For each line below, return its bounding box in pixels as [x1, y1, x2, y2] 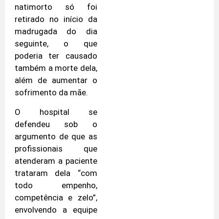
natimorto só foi [15, 2, 97, 12]
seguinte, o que [15, 39, 97, 49]
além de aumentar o [15, 75, 97, 86]
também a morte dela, [15, 63, 97, 73]
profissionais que [15, 143, 97, 153]
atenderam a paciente [15, 155, 97, 166]
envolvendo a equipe [15, 204, 97, 215]
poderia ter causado [15, 51, 97, 61]
